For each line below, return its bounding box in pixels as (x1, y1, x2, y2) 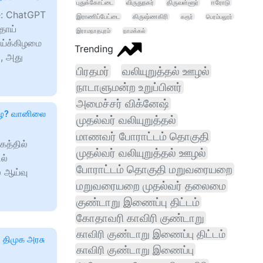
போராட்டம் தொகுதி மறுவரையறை (76, 163, 232, 176)
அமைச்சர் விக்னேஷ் (76, 97, 169, 110)
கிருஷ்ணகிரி (133, 13, 168, 21)
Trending (75, 42, 116, 55)
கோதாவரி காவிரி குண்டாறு (76, 211, 204, 224)
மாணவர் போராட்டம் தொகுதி (76, 130, 209, 143)
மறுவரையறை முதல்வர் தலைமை (76, 179, 226, 193)
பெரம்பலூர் (206, 13, 232, 20)
